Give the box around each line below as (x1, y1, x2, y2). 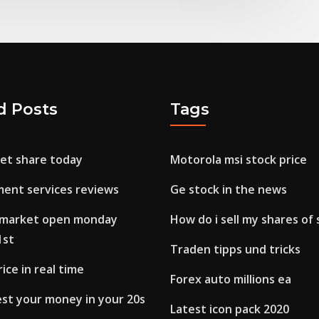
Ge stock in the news (170, 182, 287, 198)
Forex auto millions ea (170, 271, 291, 288)
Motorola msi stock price (170, 152, 307, 168)
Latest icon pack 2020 (170, 301, 289, 318)
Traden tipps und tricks (170, 241, 300, 258)
